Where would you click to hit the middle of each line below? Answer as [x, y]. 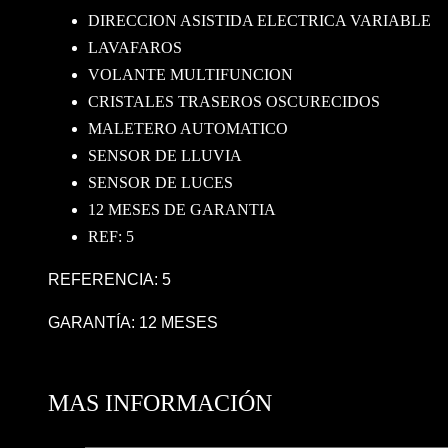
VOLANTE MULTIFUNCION [190, 74]
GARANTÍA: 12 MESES [133, 322]
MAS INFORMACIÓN [160, 403]
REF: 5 [111, 236]
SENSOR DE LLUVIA [165, 155]
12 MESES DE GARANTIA [182, 209]
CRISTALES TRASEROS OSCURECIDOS [234, 101]
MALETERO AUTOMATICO [188, 128]
